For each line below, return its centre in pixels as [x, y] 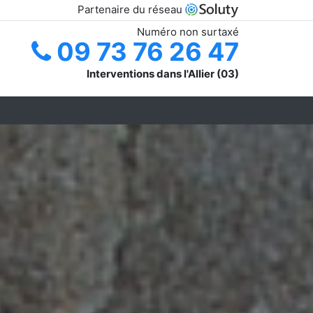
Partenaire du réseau [131, 9]
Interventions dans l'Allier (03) [163, 73]
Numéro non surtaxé [188, 31]
